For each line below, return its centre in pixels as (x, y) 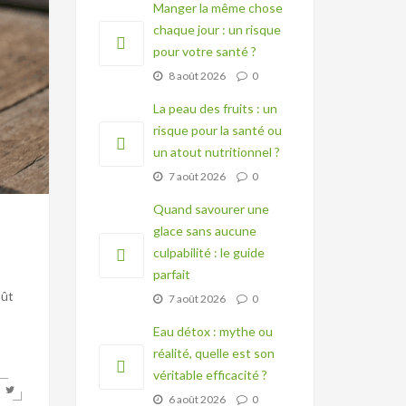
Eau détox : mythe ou (213, 331)
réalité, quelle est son (213, 353)
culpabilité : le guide (208, 252)
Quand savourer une (211, 209)
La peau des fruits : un (215, 108)
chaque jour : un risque (217, 29)
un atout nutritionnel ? (216, 152)
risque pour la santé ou (217, 130)
